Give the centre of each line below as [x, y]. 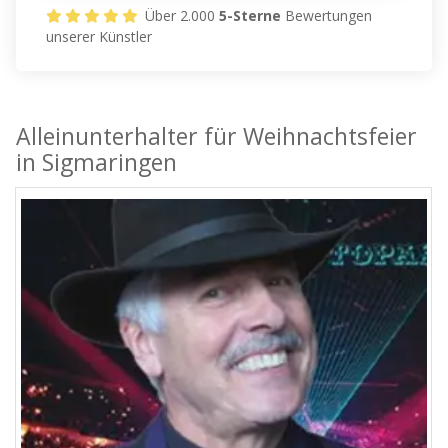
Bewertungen [327, 16]
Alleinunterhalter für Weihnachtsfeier [217, 136]
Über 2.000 [180, 16]
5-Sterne [250, 16]
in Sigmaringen [97, 162]
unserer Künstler [99, 37]
